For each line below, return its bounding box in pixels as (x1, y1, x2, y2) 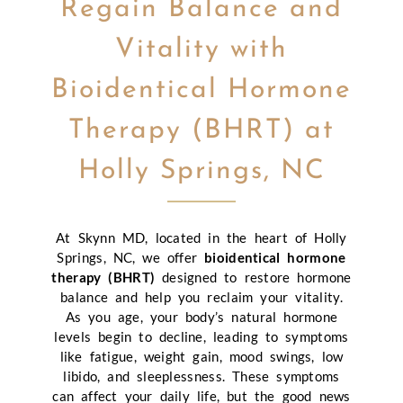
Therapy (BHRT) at (68, 116, 335, 145)
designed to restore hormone (155, 268, 352, 285)
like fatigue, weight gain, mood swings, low (59, 347, 344, 364)
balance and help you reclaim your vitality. (60, 288, 343, 305)
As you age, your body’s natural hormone (65, 308, 338, 325)
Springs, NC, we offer (57, 248, 205, 265)
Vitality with (115, 35, 288, 64)
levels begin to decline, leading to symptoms (54, 327, 349, 345)
